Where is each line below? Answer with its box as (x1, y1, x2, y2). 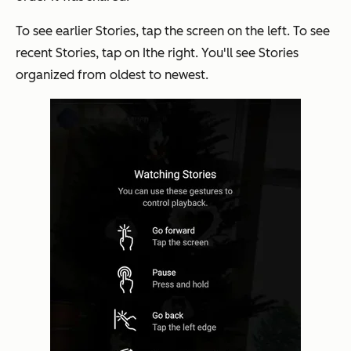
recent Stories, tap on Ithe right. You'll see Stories (16, 45, 299, 61)
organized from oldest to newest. (16, 67, 208, 83)
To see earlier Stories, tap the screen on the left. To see (16, 24, 330, 39)
